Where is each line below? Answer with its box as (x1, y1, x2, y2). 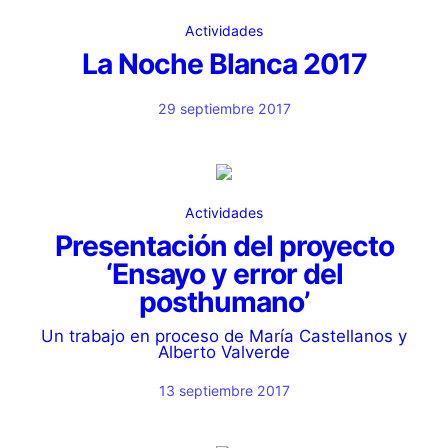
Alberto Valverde (158, 342, 290, 362)
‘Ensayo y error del (105, 257, 343, 291)
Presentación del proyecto (54, 229, 394, 263)
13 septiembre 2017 (158, 382, 290, 399)
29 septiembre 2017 (157, 100, 291, 117)
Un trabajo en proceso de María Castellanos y (41, 326, 407, 346)
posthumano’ (139, 285, 309, 319)
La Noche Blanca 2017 (81, 47, 367, 81)
